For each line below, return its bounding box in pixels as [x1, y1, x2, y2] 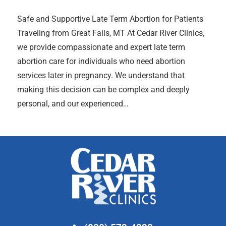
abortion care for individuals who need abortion [17, 56, 185, 66]
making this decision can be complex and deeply [17, 84, 190, 94]
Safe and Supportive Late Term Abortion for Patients [17, 14, 203, 24]
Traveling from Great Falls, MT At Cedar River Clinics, [17, 28, 204, 38]
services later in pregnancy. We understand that [17, 70, 185, 80]
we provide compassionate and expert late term [17, 42, 185, 52]
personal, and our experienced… [17, 98, 129, 108]
